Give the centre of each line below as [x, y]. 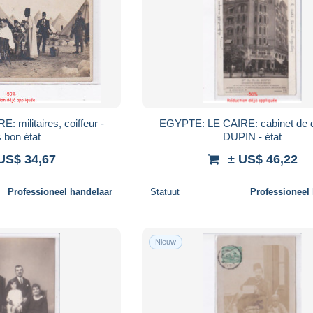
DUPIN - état [253, 136]
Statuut [165, 191]
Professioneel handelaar [60, 191]
